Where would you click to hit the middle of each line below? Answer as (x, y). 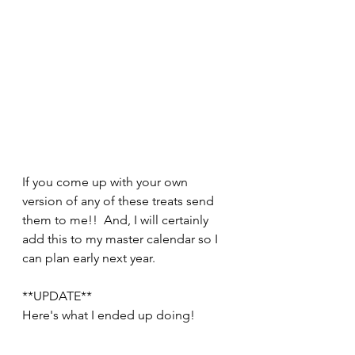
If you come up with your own (107, 182)
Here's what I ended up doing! (110, 315)
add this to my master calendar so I (122, 239)
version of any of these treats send (120, 201)
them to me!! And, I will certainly (117, 220)
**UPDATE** (57, 296)
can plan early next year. (92, 258)
